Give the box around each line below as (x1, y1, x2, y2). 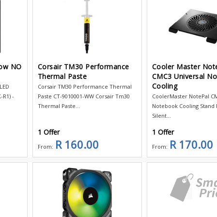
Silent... (152, 111, 171, 119)
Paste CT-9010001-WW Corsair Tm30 (37, 92, 130, 100)
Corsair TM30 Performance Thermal (37, 82, 132, 90)
